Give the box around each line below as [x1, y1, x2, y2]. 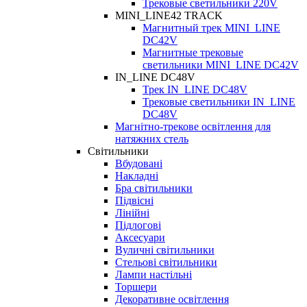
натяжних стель [115, 133, 188, 145]
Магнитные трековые [143, 47, 243, 59]
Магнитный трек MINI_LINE [143, 22, 280, 34]
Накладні [115, 170, 158, 182]
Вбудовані [115, 158, 162, 170]
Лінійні [115, 207, 149, 219]
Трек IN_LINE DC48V [143, 84, 247, 96]
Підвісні [115, 195, 153, 207]
